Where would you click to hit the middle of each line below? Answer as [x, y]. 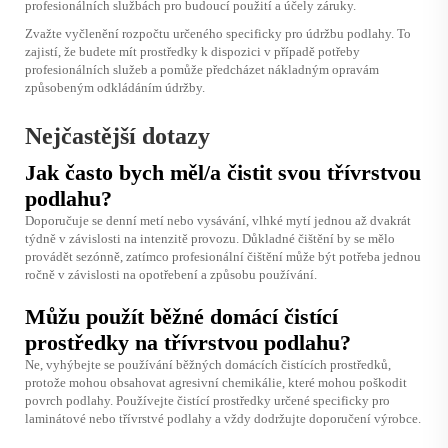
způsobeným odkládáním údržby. [115, 87]
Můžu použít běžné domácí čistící [181, 316]
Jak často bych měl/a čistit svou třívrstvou [223, 172]
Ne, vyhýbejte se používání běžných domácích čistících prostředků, [208, 364]
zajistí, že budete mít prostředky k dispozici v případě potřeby [192, 51]
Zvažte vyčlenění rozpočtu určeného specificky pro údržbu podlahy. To [218, 33]
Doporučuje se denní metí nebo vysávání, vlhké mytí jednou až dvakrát [218, 220]
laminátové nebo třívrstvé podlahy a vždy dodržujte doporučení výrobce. [223, 418]
